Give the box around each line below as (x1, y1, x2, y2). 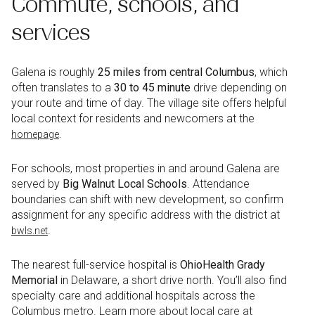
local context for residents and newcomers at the (11, 112, 255, 126)
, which (255, 65, 288, 79)
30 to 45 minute (114, 81, 191, 95)
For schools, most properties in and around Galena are (11, 161, 280, 175)
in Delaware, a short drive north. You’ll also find (58, 273, 287, 287)
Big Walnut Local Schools (63, 176, 187, 191)
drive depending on (191, 81, 287, 95)
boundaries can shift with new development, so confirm (11, 192, 283, 206)
